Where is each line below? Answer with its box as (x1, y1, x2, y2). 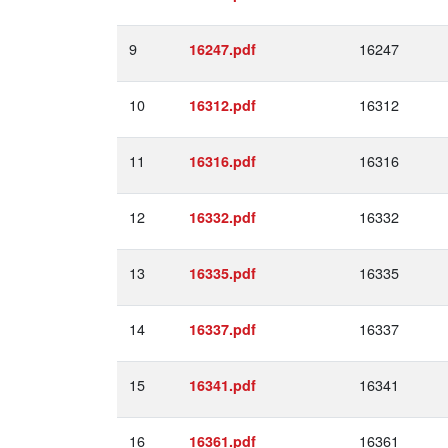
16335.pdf (189, 263, 256, 283)
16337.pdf (189, 319, 256, 339)
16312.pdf (189, 95, 256, 115)
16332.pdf (189, 207, 256, 227)
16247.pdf (189, 39, 256, 59)
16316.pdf (189, 151, 256, 171)
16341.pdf (189, 375, 256, 395)
